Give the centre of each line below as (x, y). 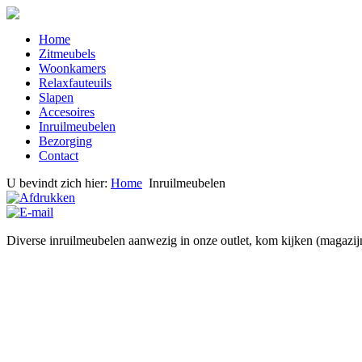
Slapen (56, 97)
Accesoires (67, 112)
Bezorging (65, 141)
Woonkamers (72, 68)
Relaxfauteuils (75, 83)
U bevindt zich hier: (59, 183)
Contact (59, 156)
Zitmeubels (67, 54)
